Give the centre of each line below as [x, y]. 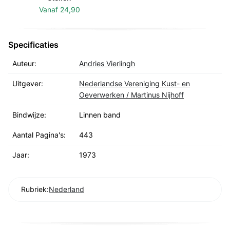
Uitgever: [28, 84]
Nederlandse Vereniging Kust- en [135, 84]
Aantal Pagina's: [39, 135]
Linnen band [100, 115]
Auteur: [24, 64]
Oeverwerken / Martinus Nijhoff [131, 95]
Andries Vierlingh [107, 64]
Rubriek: [35, 189]
